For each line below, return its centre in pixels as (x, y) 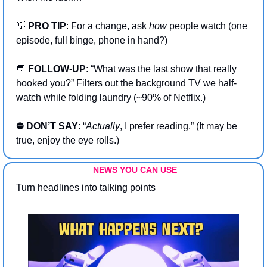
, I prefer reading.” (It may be (178, 126)
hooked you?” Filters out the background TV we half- (126, 83)
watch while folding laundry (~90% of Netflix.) (111, 98)
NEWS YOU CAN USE (135, 170)
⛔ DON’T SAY (47, 126)
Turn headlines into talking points (86, 188)
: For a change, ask (108, 26)
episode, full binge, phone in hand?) (92, 41)
